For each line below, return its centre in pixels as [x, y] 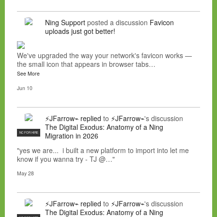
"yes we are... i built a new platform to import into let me [103, 150]
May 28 [25, 173]
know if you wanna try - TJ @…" [66, 159]
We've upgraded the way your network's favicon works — [104, 55]
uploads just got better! [80, 31]
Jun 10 [25, 88]
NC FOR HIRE [29, 132]
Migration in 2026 [72, 135]
